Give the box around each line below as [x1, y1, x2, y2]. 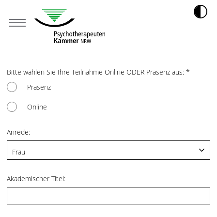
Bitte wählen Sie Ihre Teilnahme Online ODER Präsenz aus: [7, 67, 186, 77]
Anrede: [7, 127, 30, 137]
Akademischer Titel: [7, 174, 65, 183]
